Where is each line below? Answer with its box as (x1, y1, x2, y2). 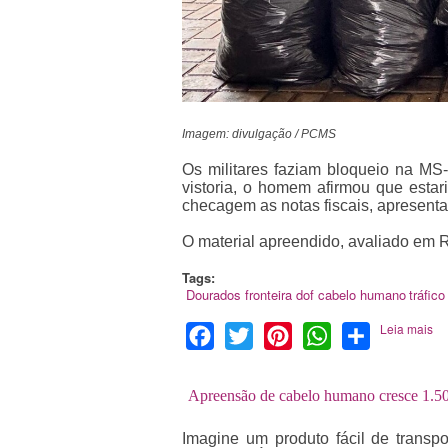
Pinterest (292, 322, 355, 346)
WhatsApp (331, 322, 405, 346)
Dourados (185, 284, 241, 304)
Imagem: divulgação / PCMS (182, 126, 336, 141)
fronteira (244, 284, 292, 304)
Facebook (214, 322, 284, 346)
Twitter (253, 322, 299, 346)
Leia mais (379, 319, 433, 337)
